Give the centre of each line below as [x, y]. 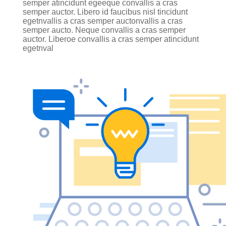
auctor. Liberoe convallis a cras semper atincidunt [111, 39]
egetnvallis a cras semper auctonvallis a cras [103, 21]
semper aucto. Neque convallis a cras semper [104, 30]
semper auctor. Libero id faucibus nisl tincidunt [105, 12]
